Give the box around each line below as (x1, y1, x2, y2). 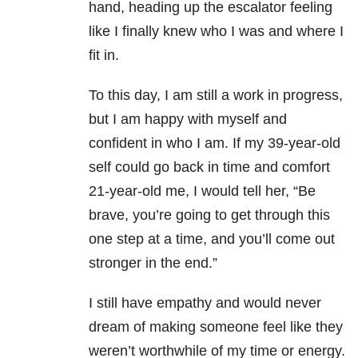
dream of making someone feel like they (89, 319, 343, 336)
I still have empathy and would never (89, 295, 321, 312)
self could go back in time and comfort (89, 159, 330, 176)
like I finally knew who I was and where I (89, 23, 344, 40)
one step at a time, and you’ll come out (89, 231, 335, 248)
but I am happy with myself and (89, 111, 287, 128)
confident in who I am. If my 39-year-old (89, 135, 340, 152)
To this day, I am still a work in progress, (89, 87, 343, 104)
